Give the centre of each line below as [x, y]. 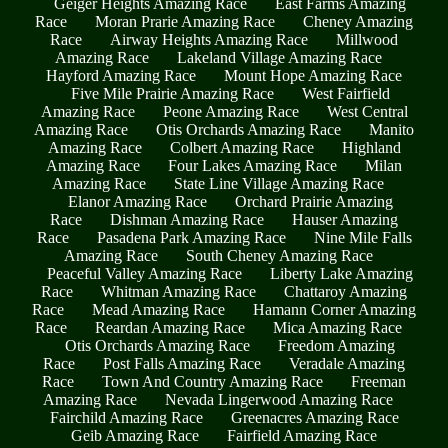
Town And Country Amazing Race [212, 382]
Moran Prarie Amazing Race [185, 22]
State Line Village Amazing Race [279, 184]
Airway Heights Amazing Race [209, 40]
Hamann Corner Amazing [334, 310]
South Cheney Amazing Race [279, 256]
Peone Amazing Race [230, 112]
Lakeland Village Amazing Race [279, 58]
